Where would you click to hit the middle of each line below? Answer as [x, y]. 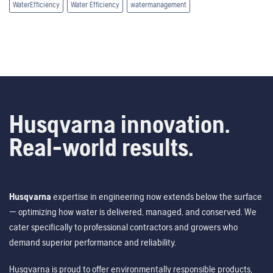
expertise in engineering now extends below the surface [157, 196]
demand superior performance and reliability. [93, 242]
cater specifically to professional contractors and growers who [123, 227]
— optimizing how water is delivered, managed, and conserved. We [133, 211]
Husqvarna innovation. [119, 124]
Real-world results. [101, 147]
